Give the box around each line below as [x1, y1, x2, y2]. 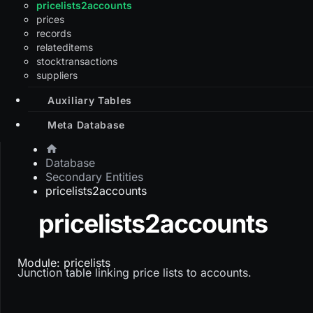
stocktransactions [36, 54, 117, 67]
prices [36, 13, 64, 25]
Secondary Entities [45, 170, 143, 184]
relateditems [36, 41, 93, 53]
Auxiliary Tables [48, 94, 133, 106]
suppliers [36, 68, 78, 81]
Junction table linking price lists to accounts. [17, 265, 252, 280]
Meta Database [48, 118, 126, 131]
